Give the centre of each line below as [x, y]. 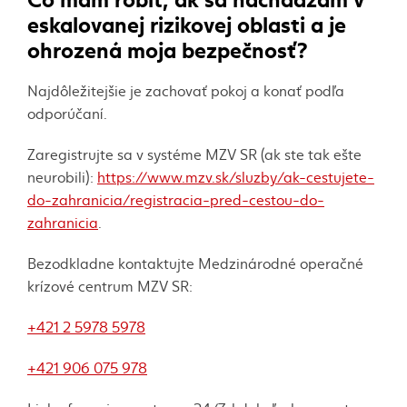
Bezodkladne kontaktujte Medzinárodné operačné [195, 263]
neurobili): [60, 176]
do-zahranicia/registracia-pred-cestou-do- [176, 199]
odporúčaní [65, 113]
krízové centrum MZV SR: [110, 285]
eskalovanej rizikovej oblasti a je [187, 22]
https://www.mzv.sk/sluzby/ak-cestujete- [236, 176]
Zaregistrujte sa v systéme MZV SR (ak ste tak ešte [194, 154]
